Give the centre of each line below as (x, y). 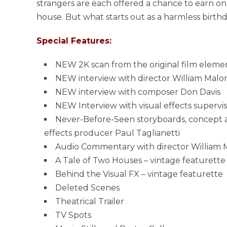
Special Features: (74, 41)
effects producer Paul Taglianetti (112, 133)
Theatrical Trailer (90, 201)
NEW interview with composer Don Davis (138, 92)
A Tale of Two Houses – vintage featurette (140, 160)
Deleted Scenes (87, 187)
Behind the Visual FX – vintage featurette (139, 174)
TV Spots (73, 215)
